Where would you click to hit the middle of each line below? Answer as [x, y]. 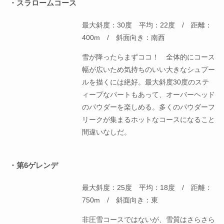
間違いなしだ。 [107, 132]
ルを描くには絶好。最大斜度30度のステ [146, 82]
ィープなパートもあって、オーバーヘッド [149, 95]
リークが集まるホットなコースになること [149, 120]
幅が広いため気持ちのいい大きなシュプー [149, 70]
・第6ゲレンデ [33, 166]
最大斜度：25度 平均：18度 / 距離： [147, 188]
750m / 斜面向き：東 [120, 200]
